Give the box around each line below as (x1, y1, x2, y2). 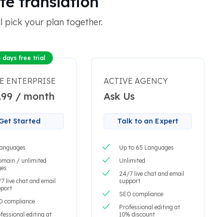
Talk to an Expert (117, 117, 179, 126)
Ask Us (103, 90, 135, 103)
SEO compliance (119, 190, 163, 198)
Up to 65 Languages (119, 144, 174, 152)
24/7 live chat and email (119, 170, 184, 178)
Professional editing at (119, 203, 180, 211)
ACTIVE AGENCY (103, 76, 168, 86)
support (119, 177, 140, 185)
